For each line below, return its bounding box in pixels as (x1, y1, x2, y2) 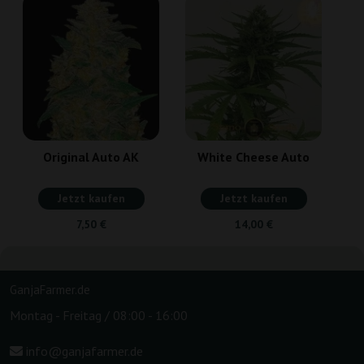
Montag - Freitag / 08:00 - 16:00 (10, 306, 188, 323)
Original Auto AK (43, 148, 139, 165)
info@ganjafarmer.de (23, 342, 143, 359)
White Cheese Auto (197, 148, 310, 165)
